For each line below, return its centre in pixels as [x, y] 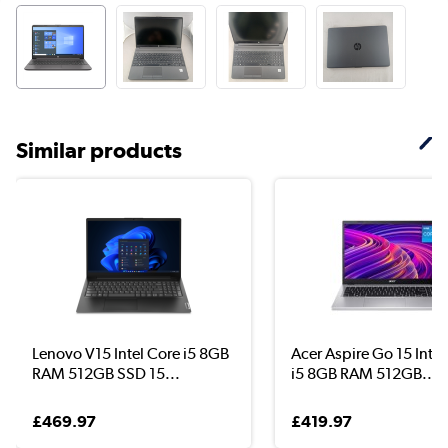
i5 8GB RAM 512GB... [363, 373]
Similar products [99, 149]
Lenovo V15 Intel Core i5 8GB [130, 353]
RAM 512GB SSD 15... [106, 373]
